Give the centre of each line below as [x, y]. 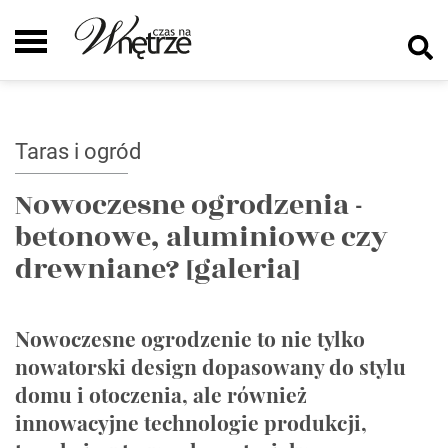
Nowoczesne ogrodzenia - [189, 205]
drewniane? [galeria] [157, 269]
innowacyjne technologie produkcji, [191, 422]
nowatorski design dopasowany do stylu [210, 366]
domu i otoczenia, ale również [161, 394]
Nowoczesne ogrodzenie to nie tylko [190, 338]
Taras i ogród [78, 151]
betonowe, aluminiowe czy [201, 237]
